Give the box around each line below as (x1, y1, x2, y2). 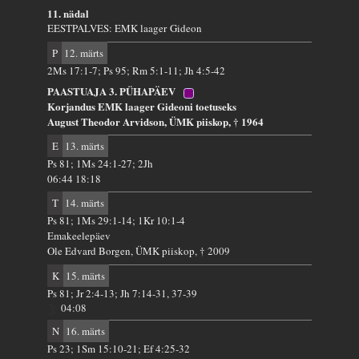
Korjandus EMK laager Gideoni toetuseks (47, 99, 237, 115)
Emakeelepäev (47, 228, 111, 244)
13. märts (62, 138, 104, 153)
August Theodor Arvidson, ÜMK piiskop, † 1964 (47, 114, 264, 130)
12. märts (61, 45, 103, 60)
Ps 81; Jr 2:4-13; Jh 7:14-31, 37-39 (47, 285, 198, 301)
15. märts (63, 268, 105, 283)
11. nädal (47, 6, 90, 22)
